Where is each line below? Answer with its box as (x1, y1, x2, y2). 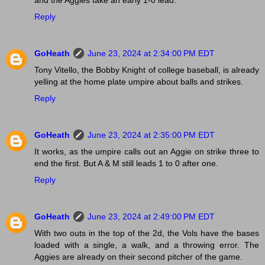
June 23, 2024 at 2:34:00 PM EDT (88, 48, 215, 58)
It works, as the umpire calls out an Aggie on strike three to (34, 146, 259, 156)
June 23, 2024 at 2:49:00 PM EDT (88, 211, 215, 221)
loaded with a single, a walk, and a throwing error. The (34, 240, 259, 250)
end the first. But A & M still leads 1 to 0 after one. (34, 158, 218, 168)
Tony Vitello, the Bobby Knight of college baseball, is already (34, 64, 259, 75)
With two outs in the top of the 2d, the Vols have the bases (34, 228, 259, 238)
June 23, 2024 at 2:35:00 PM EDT (88, 130, 215, 140)
